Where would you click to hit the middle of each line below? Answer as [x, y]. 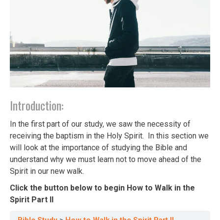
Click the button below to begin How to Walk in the [102, 188]
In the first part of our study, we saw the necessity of [100, 124]
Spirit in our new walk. [47, 171]
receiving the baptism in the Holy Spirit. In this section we [109, 136]
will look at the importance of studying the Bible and [98, 147]
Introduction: [37, 105]
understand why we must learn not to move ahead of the [106, 159]
